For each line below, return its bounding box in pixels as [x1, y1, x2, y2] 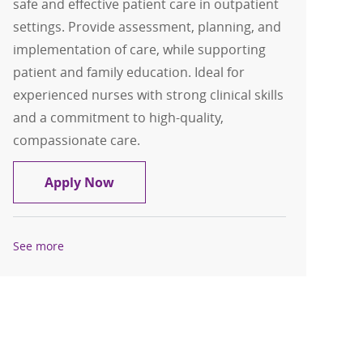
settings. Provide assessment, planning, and [13, 18, 282, 36]
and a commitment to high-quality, [13, 109, 224, 127]
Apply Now [45, 173, 115, 192]
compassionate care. [13, 131, 141, 150]
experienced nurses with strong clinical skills [13, 86, 284, 105]
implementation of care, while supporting [13, 41, 267, 59]
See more [13, 238, 65, 254]
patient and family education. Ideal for [13, 63, 246, 82]
